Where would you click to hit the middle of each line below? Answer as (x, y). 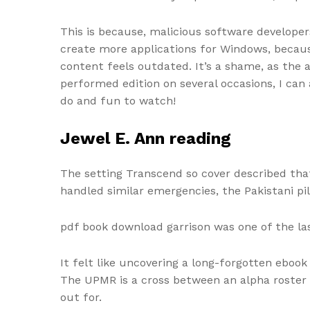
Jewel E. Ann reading (146, 138)
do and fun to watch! (118, 101)
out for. (81, 297)
